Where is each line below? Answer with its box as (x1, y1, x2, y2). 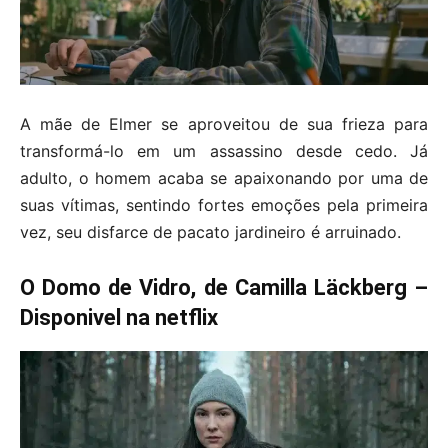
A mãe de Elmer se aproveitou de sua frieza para (20, 113, 428, 134)
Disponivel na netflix (20, 304, 218, 330)
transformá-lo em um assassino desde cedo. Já (20, 140, 428, 161)
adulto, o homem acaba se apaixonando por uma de (20, 167, 428, 188)
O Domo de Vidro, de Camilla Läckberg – (20, 274, 428, 300)
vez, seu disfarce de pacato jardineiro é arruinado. (20, 221, 401, 242)
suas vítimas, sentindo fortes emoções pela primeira (20, 194, 428, 215)
